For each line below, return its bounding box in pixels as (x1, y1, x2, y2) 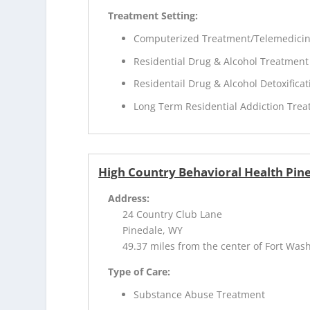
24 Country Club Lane (122, 208, 223, 221)
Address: (108, 192, 150, 206)
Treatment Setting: (108, 9, 199, 23)
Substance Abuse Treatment (134, 288, 266, 301)
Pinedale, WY (122, 224, 183, 237)
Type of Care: (108, 265, 171, 279)
